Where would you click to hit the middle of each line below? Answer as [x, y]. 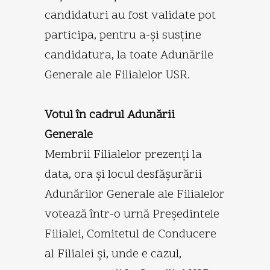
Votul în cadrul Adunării [110, 115]
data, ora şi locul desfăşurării [123, 174]
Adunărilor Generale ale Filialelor [135, 194]
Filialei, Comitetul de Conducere [130, 234]
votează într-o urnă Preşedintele [132, 214]
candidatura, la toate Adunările [129, 55]
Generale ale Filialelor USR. [117, 75]
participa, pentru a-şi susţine [123, 35]
